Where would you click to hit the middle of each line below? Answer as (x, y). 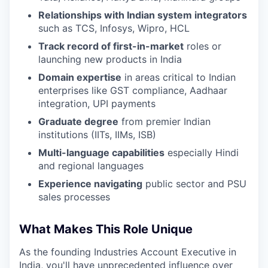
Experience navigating (90, 183)
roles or (202, 46)
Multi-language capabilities (101, 152)
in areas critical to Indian (179, 77)
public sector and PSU (194, 183)
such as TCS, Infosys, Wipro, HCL (114, 28)
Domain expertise (80, 77)
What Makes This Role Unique (106, 229)
